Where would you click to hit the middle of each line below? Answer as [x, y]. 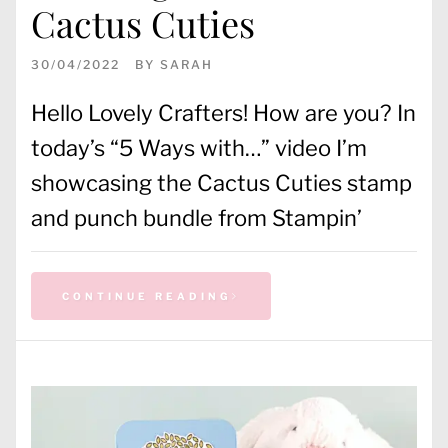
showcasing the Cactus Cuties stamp [221, 182]
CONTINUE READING [147, 295]
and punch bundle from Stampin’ [196, 217]
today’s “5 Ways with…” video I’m [199, 147]
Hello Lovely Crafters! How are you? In [223, 112]
